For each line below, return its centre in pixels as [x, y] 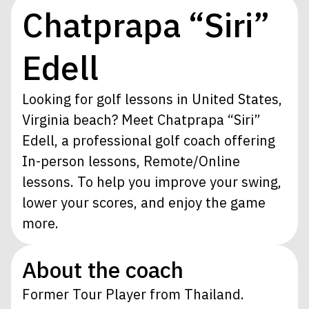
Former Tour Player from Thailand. [133, 294]
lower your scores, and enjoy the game [144, 202]
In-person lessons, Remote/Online [131, 161]
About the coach [103, 269]
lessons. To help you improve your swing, [152, 181]
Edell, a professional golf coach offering [149, 140]
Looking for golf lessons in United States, [152, 99]
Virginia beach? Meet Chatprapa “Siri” [141, 119]
